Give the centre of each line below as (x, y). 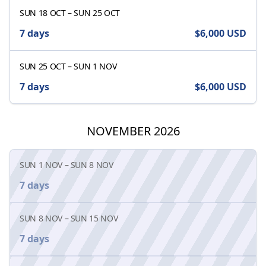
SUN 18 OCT (43, 12)
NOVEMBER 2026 (133, 131)
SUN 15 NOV (94, 218)
